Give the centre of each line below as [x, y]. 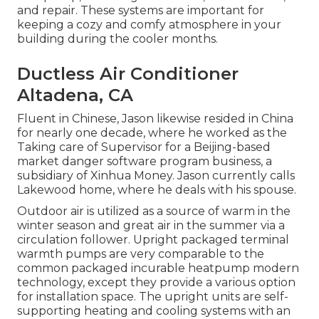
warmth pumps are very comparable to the [141, 254]
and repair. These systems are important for [141, 11]
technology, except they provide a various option [156, 283]
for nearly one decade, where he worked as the [152, 133]
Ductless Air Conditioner [128, 74]
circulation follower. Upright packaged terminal [153, 240]
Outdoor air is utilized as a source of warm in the [154, 211]
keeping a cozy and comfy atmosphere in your [149, 25]
